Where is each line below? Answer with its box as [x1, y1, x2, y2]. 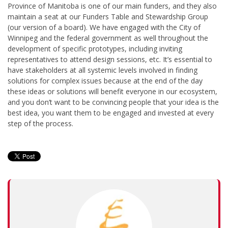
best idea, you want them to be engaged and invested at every [8, 107, 214, 118]
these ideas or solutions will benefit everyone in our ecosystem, [8, 86, 217, 96]
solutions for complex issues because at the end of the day [8, 75, 203, 85]
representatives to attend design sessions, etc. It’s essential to [8, 54, 212, 64]
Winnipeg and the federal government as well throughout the [8, 33, 208, 43]
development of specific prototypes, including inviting [8, 43, 182, 53]
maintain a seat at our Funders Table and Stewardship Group [8, 11, 208, 21]
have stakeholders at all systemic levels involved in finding [8, 65, 197, 75]
